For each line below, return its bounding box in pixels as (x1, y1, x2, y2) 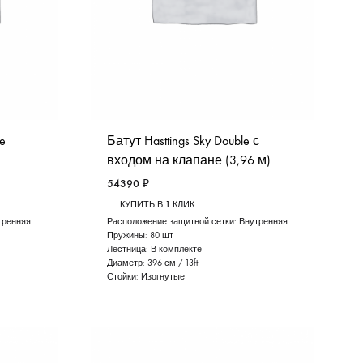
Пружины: (106, 230, 150, 241)
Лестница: (106, 244, 151, 255)
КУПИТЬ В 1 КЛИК (119, 199, 194, 211)
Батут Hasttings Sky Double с (106, 133, 259, 149)
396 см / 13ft (147, 258, 198, 269)
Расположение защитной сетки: (106, 216, 239, 228)
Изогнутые (140, 271, 185, 283)
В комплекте (150, 244, 202, 255)
